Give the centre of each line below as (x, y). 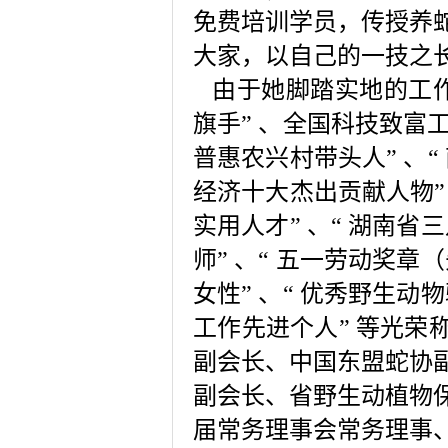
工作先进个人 (266, 328)
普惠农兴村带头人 (290, 158)
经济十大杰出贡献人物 (314, 192)
